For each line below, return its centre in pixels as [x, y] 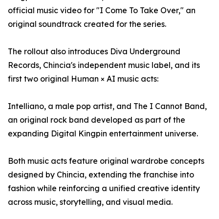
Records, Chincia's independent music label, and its [104, 65]
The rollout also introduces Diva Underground [94, 52]
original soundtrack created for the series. [87, 24]
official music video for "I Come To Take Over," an [102, 11]
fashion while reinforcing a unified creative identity [104, 188]
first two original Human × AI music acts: [83, 79]
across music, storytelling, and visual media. [90, 202]
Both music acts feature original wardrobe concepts [106, 161]
